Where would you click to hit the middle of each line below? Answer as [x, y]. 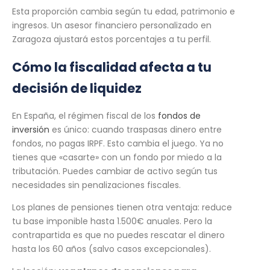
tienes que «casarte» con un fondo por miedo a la [117, 158]
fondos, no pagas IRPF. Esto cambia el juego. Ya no [118, 144]
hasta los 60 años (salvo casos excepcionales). [111, 249]
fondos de [179, 116]
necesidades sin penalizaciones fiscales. [96, 185]
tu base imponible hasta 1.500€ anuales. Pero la [112, 221]
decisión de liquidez [77, 88]
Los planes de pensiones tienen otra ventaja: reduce [122, 208]
